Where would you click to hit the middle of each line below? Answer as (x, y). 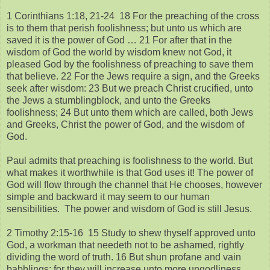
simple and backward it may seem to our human (108, 196)
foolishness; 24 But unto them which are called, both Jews (130, 112)
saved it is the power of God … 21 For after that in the (119, 40)
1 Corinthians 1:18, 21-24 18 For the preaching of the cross (133, 16)
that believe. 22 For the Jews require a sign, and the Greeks (133, 76)
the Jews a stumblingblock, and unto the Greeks (108, 100)
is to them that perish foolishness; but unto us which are (124, 28)
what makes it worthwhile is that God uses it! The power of (130, 172)
